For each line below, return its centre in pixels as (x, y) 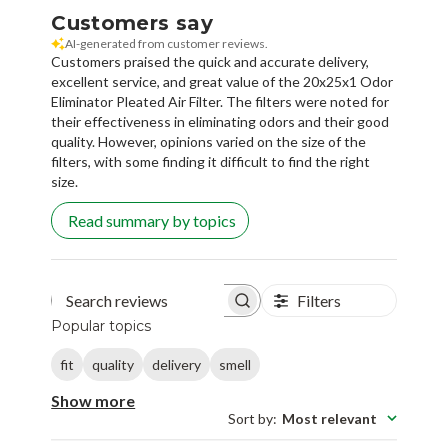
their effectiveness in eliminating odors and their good (220, 122)
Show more (93, 400)
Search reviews (192, 305)
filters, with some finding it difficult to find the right (211, 162)
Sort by (250, 418)
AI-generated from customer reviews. (167, 44)
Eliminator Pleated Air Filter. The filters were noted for (220, 102)
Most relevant (329, 418)
